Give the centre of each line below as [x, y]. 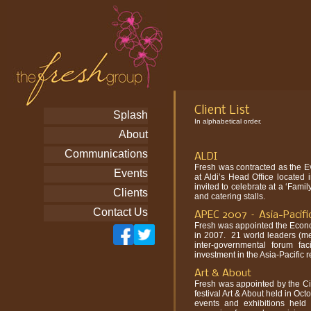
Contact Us [120, 212]
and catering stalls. [230, 196]
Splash [130, 115]
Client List [222, 111]
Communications [106, 154]
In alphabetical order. [228, 121]
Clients [130, 193]
